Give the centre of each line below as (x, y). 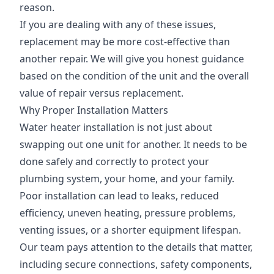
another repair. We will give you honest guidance (132, 59)
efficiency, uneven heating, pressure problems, (128, 213)
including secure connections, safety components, (136, 264)
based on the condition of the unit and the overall (134, 76)
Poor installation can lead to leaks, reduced (119, 196)
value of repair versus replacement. (102, 93)
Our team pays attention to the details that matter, (136, 247)
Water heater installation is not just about (116, 127)
